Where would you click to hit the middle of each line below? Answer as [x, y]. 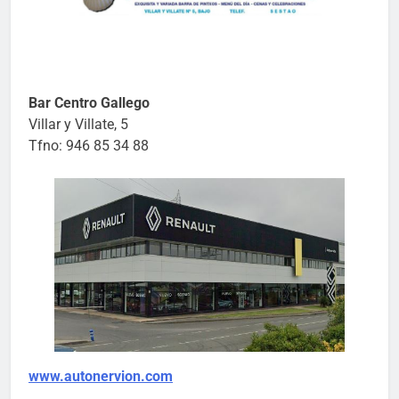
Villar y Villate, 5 [78, 124]
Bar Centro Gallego [89, 102]
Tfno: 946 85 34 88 [89, 145]
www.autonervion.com [101, 376]
